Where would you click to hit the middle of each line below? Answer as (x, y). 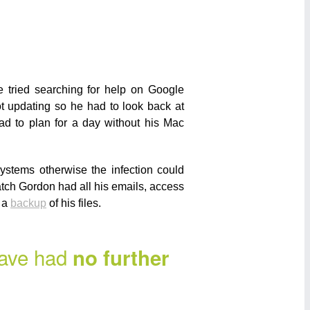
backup (28, 203)
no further (121, 258)
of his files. (74, 203)
